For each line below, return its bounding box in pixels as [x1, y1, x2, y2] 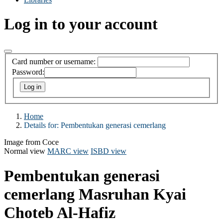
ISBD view [91, 147, 126, 156]
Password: [12, 68, 44, 77]
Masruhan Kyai [79, 185, 186, 203]
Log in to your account [4, 15, 158, 33]
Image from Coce [4, 138, 59, 147]
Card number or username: [12, 57, 96, 66]
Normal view [4, 147, 45, 156]
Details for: [24, 121, 61, 130]
